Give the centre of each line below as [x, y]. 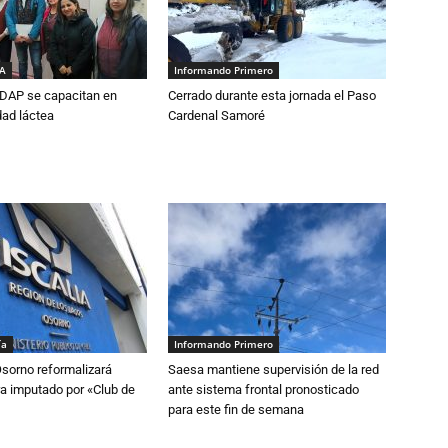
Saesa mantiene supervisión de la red [273, 369]
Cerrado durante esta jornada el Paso [272, 95]
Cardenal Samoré [216, 115]
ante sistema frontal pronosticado [263, 389]
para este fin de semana [236, 409]
